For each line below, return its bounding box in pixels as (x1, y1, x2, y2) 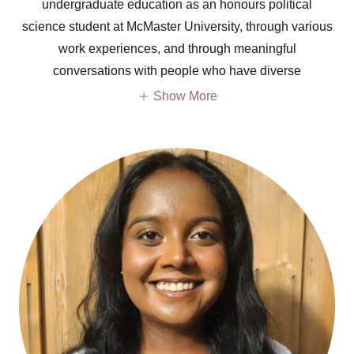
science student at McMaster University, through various (21, 20, 333, 34)
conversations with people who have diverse (53, 64, 301, 78)
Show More (153, 89, 217, 104)
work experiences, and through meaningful (58, 42, 296, 56)
